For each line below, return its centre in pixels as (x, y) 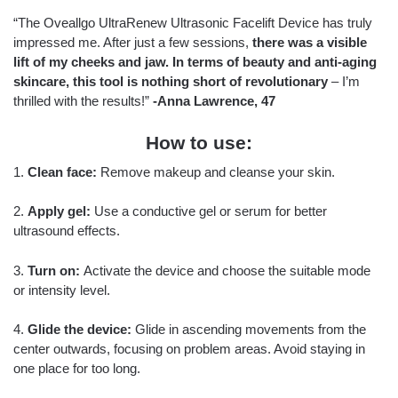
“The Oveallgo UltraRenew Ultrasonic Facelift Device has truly (193, 23)
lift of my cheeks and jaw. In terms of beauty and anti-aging (195, 62)
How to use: (199, 142)
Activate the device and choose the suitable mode (225, 270)
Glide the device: (80, 330)
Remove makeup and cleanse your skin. (216, 171)
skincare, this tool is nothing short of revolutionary (171, 82)
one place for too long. (77, 369)
